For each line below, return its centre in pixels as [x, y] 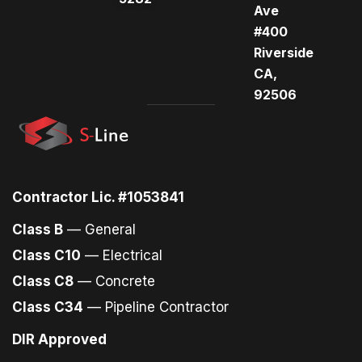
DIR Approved [59, 340]
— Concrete [114, 282]
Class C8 [43, 282]
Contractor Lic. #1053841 [98, 198]
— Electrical [122, 256]
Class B [38, 230]
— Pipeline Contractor [156, 307]
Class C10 [46, 256]
